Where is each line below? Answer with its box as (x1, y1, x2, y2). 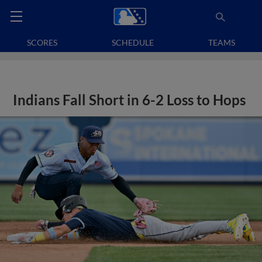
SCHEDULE (112, 37, 154, 47)
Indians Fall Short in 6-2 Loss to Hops (13, 92, 246, 108)
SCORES (27, 37, 58, 47)
